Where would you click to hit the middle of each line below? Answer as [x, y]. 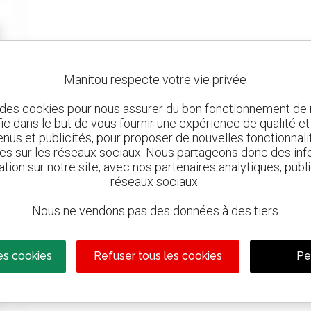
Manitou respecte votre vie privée [155, 80]
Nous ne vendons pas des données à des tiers [155, 211]
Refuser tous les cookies [158, 256]
